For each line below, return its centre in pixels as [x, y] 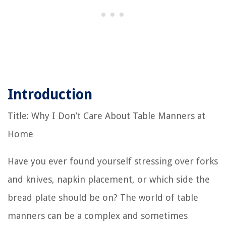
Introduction [50, 94]
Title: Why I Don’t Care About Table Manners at [106, 116]
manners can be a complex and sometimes [98, 215]
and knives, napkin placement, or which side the [109, 179]
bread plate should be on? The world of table [103, 197]
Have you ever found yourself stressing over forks [113, 161]
